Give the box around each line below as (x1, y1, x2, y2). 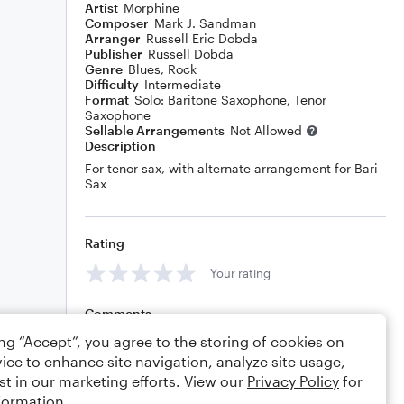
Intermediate (144, 77, 221, 92)
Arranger (85, 31, 141, 46)
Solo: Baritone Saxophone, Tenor (134, 92, 326, 107)
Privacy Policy (247, 372, 339, 390)
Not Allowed (230, 123, 302, 138)
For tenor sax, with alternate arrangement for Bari (85, 161, 378, 176)
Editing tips (119, 384, 179, 399)
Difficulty (85, 77, 139, 92)
